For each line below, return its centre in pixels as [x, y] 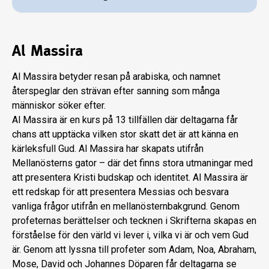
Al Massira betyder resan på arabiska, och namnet [116, 77]
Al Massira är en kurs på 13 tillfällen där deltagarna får [125, 120]
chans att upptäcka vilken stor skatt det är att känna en [125, 134]
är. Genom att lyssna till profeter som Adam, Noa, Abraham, [134, 250]
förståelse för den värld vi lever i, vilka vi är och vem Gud [130, 235]
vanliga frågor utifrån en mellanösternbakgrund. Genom [126, 207]
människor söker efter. [59, 106]
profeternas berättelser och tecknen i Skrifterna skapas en [134, 221]
